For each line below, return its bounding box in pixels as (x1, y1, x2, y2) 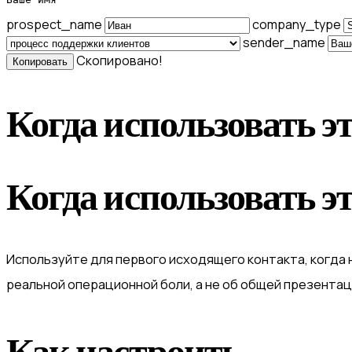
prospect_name (6, 15, 104, 33)
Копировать (13, 55, 68, 68)
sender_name (243, 33, 328, 51)
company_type (252, 15, 343, 33)
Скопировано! (76, 51, 163, 69)
